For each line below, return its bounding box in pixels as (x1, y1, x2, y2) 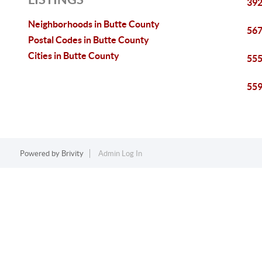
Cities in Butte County (28, 50, 119, 61)
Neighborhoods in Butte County (28, 19, 160, 29)
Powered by (19, 149, 61, 158)
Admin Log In (98, 149, 142, 158)
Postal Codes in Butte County (28, 35, 149, 45)
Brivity (61, 149, 84, 158)
